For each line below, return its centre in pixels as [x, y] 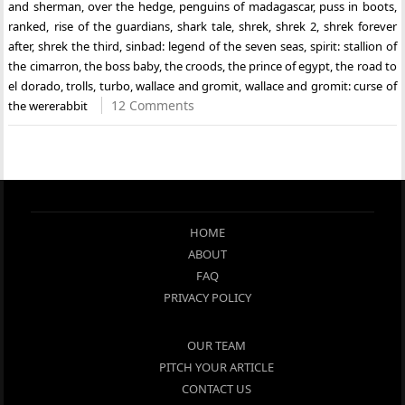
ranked [28, 26]
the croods [193, 66]
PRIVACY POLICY [207, 297]
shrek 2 [296, 26]
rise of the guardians [112, 26]
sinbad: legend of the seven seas [215, 46]
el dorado [34, 86]
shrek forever [360, 26]
